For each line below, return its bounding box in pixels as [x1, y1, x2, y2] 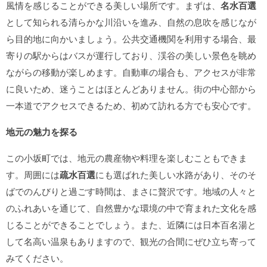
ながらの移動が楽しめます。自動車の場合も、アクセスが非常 [6, 66, 256, 78]
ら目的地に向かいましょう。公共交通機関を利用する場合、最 [6, 32, 256, 45]
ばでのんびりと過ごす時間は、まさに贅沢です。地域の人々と [6, 185, 256, 197]
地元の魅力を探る [6, 125, 77, 138]
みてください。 [6, 252, 69, 264]
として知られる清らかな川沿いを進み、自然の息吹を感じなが [6, 15, 256, 28]
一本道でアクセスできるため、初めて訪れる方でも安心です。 [6, 99, 256, 111]
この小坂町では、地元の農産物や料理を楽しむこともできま [6, 151, 247, 164]
